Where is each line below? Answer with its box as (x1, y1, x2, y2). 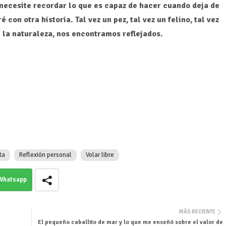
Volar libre (85, 151, 114, 159)
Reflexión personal (19, 151, 72, 159)
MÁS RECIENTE (179, 208, 215, 215)
